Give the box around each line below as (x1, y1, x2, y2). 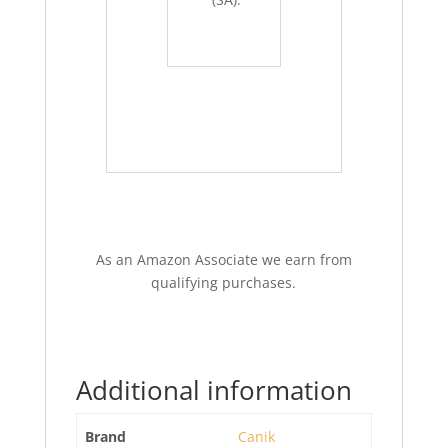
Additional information (75, 372, 352, 408)
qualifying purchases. (151, 273, 297, 292)
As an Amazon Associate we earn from (95, 250, 352, 269)
